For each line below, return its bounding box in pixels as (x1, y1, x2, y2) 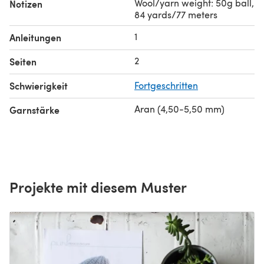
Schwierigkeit (9, 78, 68, 93)
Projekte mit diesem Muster (9, 176, 187, 197)
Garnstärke (9, 103, 60, 117)
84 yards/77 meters (134, 8, 217, 21)
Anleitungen (9, 30, 61, 44)
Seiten (9, 54, 37, 68)
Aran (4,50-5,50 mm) (134, 102, 225, 115)
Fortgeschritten (134, 78, 198, 91)
